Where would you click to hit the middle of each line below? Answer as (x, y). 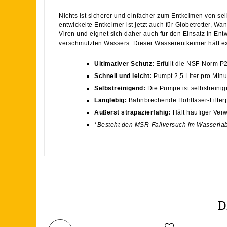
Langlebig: (110, 101)
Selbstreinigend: (120, 88)
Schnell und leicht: (123, 76)
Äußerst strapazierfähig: (133, 113)
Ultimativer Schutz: (124, 64)
